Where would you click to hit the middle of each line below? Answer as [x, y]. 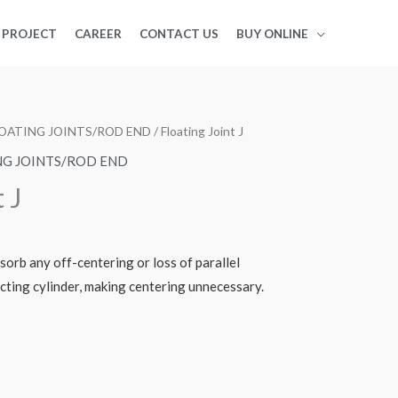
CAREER [98, 34]
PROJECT [29, 34]
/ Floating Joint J [197, 131]
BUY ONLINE [272, 34]
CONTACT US [179, 34]
